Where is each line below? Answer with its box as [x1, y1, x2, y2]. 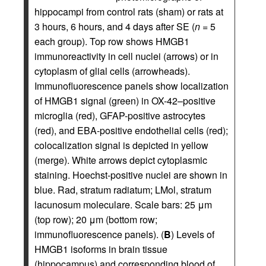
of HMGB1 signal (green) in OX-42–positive [34, 94, 216, 108]
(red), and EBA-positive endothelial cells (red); [34, 123, 228, 138]
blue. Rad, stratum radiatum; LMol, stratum [34, 183, 211, 197]
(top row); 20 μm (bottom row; [34, 213, 157, 227]
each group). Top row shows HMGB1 [34, 34, 189, 49]
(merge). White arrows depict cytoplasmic [34, 153, 207, 167]
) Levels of [171, 227, 214, 242]
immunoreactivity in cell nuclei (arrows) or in [34, 49, 218, 64]
